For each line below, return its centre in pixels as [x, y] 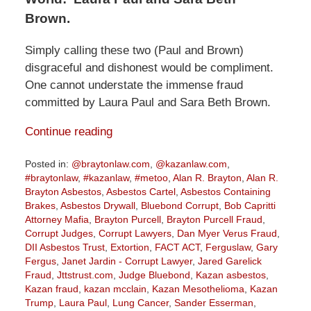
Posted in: [47, 164]
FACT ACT [177, 247]
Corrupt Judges [59, 234]
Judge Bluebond [154, 275]
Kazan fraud [51, 289]
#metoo [151, 178]
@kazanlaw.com [191, 164]
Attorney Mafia [57, 220]
